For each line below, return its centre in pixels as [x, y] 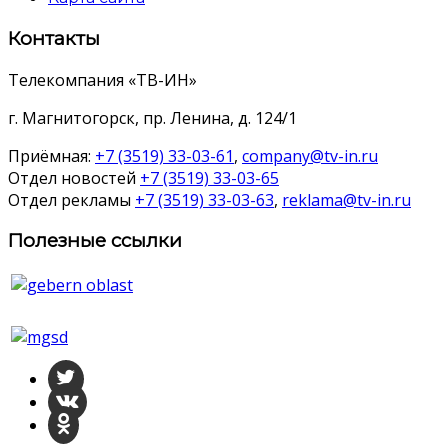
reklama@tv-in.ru [346, 199]
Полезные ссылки [95, 241]
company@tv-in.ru [310, 155]
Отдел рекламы [71, 199]
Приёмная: [51, 155]
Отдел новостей [74, 177]
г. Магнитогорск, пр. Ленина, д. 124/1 [152, 117]
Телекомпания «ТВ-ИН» [102, 79]
